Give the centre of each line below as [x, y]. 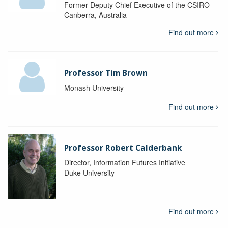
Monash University [94, 88]
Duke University [89, 173]
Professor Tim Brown [106, 73]
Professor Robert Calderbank [123, 148]
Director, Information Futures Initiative [124, 163]
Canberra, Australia [95, 15]
